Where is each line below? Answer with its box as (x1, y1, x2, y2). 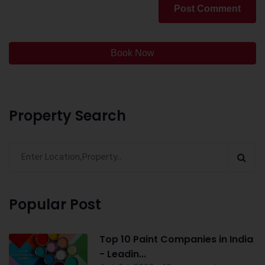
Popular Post (9, 195, 101, 215)
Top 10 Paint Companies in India (99, 232, 253, 247)
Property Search (9, 106, 126, 126)
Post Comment (174, 4, 241, 14)
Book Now (111, 48, 154, 59)
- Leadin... (99, 247, 146, 261)
